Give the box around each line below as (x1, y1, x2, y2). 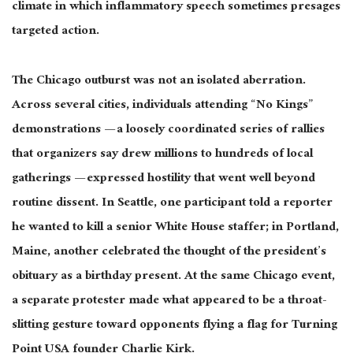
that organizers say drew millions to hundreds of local (12, 142, 313, 167)
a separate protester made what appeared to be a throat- (12, 288, 327, 314)
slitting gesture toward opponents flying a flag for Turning (12, 313, 337, 338)
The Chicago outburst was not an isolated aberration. (12, 69, 306, 94)
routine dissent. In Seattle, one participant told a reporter (12, 191, 333, 216)
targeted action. (12, 20, 99, 45)
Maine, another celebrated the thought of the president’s (12, 240, 326, 265)
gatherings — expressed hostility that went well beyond (12, 166, 315, 191)
